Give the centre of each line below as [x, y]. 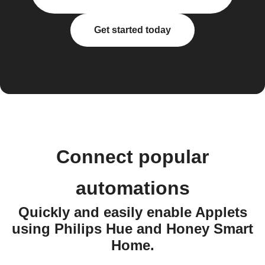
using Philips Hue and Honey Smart [132, 229]
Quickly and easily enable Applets [132, 212]
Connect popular [132, 157]
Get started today [132, 30]
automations [132, 188]
